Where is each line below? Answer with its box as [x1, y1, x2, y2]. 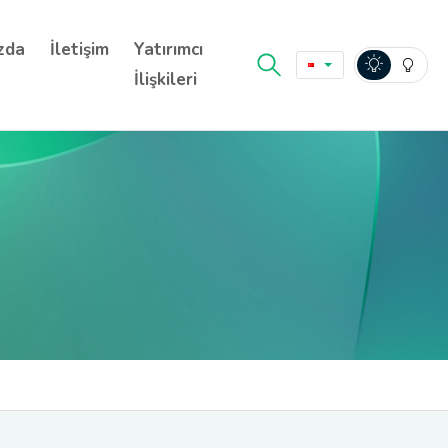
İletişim [50, 38, 109, 61]
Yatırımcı [134, 38, 203, 61]
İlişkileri [134, 68, 197, 91]
